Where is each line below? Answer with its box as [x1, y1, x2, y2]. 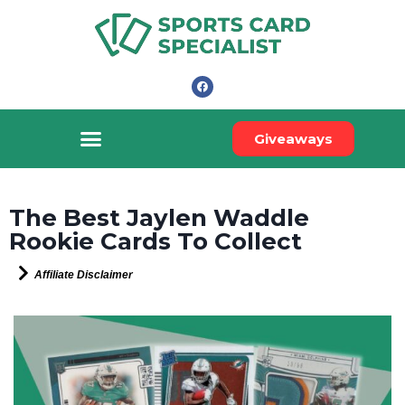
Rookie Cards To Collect [9, 227, 302, 256]
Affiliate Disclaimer [33, 268, 133, 281]
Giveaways [254, 130, 334, 147]
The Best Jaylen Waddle [9, 203, 309, 232]
